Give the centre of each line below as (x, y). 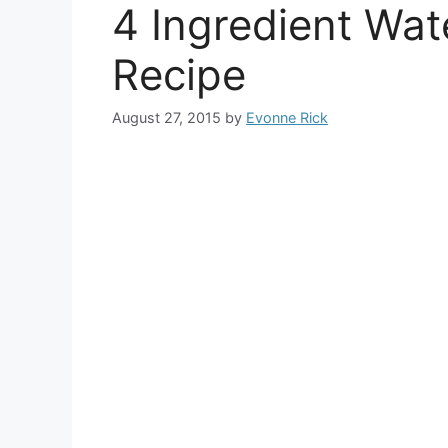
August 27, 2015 (166, 118)
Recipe (179, 74)
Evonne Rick (287, 118)
